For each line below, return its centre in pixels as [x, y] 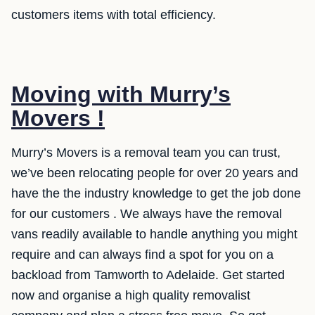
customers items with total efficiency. [114, 15]
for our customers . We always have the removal [147, 214]
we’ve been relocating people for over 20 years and [155, 173]
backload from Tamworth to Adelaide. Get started [148, 275]
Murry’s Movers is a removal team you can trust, [146, 153]
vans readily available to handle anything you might [154, 234]
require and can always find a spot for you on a [142, 255]
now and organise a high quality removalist [131, 296]
